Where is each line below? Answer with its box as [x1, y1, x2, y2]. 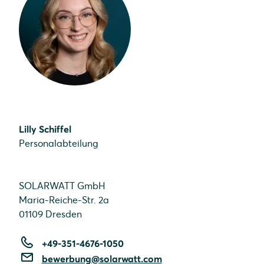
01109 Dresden [19, 207, 82, 220]
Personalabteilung [19, 137, 98, 149]
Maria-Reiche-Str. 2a [19, 193, 109, 206]
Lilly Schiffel [19, 123, 71, 135]
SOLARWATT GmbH [19, 179, 105, 192]
